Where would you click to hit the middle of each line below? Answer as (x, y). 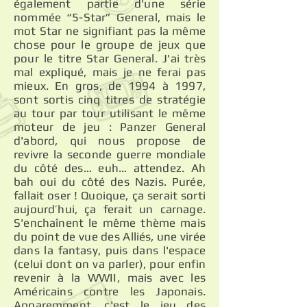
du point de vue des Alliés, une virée (110, 236)
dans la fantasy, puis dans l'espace (110, 250)
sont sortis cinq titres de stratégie (110, 99)
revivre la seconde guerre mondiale (110, 154)
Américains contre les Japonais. (110, 291)
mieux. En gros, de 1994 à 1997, (110, 86)
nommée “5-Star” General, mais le (110, 17)
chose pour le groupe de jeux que (110, 45)
